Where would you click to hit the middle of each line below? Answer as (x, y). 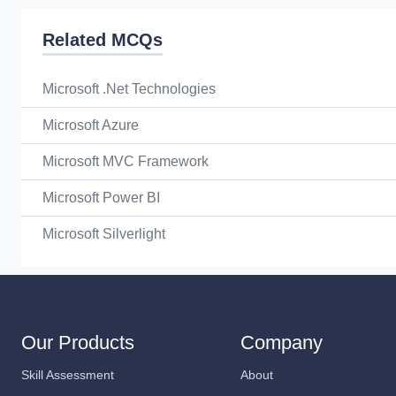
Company (282, 343)
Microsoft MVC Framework (126, 161)
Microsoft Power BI (101, 198)
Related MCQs (103, 40)
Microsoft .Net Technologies (129, 89)
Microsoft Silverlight (104, 234)
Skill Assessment (68, 375)
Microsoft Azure (91, 125)
